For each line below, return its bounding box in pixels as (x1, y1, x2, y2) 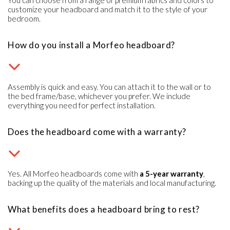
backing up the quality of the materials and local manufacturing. (8, 178, 216, 187)
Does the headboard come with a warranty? (8, 126, 186, 137)
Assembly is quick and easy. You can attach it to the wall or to (8, 82, 211, 91)
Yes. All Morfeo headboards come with (8, 168, 140, 178)
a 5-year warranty (140, 168, 203, 178)
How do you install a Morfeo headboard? (8, 39, 175, 50)
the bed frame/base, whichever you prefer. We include (8, 91, 190, 101)
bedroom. (8, 13, 41, 23)
